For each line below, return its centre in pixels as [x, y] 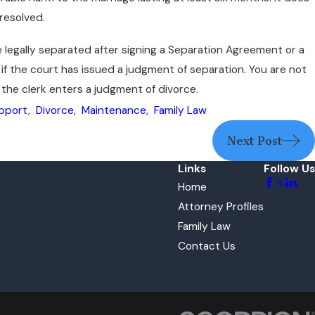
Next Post [254, 141]
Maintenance [114, 110]
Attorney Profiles [221, 206]
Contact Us [207, 246]
